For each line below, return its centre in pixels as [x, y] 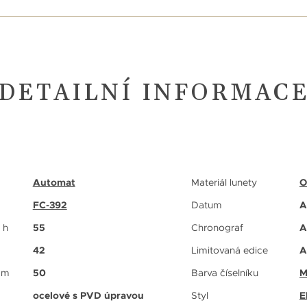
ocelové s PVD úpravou [88, 295]
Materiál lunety [224, 182]
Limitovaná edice [230, 250]
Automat [54, 182]
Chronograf [217, 227]
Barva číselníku [225, 272]
